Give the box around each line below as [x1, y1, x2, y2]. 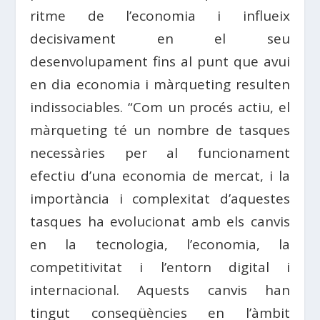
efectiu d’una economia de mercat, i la [30, 166, 290, 186]
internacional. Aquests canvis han [30, 281, 290, 300]
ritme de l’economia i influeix [30, 6, 290, 26]
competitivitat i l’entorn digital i [30, 258, 290, 277]
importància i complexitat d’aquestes [30, 189, 290, 209]
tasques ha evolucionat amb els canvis [30, 212, 290, 231]
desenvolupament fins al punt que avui [30, 52, 290, 71]
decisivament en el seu [30, 29, 290, 49]
